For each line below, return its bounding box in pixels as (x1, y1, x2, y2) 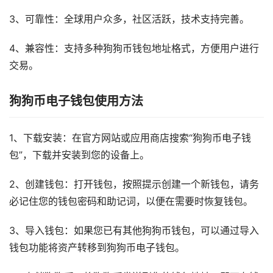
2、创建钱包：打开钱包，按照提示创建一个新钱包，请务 (9, 179, 259, 191)
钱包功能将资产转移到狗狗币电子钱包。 (9, 242, 185, 254)
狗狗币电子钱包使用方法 (9, 94, 143, 109)
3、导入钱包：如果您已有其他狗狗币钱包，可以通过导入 (9, 225, 259, 237)
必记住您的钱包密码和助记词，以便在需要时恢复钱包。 (9, 196, 253, 208)
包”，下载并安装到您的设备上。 (9, 149, 149, 161)
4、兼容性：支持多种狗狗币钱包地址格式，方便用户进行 (9, 43, 259, 55)
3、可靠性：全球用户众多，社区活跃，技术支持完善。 (9, 13, 249, 26)
